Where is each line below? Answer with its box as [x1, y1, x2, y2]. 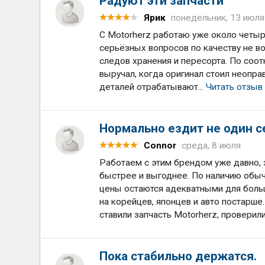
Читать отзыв [206, 82, 263, 92]
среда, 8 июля [182, 140, 241, 151]
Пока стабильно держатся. [99, 249, 257, 263]
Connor [144, 140, 177, 151]
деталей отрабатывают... [99, 82, 206, 92]
